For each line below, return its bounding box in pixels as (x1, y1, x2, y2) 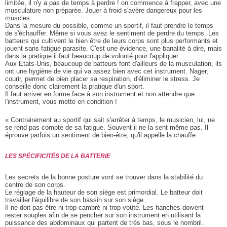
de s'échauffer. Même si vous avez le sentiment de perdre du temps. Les (5, 29, 219, 37)
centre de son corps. (5, 181, 65, 189)
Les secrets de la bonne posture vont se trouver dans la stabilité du (5, 173, 203, 181)
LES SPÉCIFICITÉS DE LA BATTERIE (5, 153, 110, 160)
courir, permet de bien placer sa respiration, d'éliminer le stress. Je (5, 75, 200, 83)
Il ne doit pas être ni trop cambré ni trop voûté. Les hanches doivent (5, 204, 204, 212)
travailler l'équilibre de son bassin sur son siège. (5, 196, 145, 204)
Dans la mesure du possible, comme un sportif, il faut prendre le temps (5, 22, 213, 30)
